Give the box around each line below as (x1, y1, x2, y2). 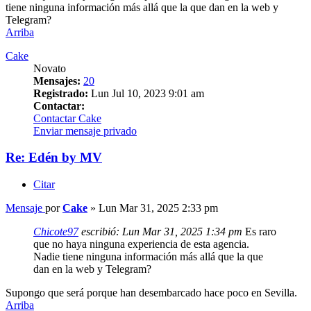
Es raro (242, 226, 276, 238)
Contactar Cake (33, 112, 101, 124)
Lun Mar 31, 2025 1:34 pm (122, 226, 242, 238)
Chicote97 (33, 226, 78, 238)
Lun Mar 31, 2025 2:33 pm (99, 202, 218, 215)
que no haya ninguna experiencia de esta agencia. (33, 238, 249, 251)
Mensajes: (33, 74, 81, 87)
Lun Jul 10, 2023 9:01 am (88, 87, 204, 99)
